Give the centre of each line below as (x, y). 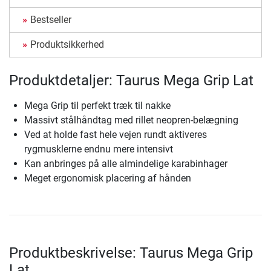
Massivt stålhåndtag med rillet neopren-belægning (131, 120)
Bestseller (51, 20)
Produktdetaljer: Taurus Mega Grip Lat (131, 81)
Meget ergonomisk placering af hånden (108, 178)
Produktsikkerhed (67, 45)
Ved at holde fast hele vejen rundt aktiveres (116, 135)
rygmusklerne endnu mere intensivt (99, 149)
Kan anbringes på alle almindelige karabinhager (126, 164)
